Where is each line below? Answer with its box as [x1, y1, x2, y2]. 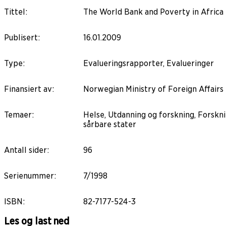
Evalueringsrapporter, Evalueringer [83, 58, 214, 68]
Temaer [4, 109, 32, 120]
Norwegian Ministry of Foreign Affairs [83, 84, 223, 94]
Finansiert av [4, 84, 52, 94]
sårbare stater [83, 119, 136, 129]
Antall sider [4, 145, 47, 155]
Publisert [4, 32, 38, 42]
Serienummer [4, 171, 54, 181]
